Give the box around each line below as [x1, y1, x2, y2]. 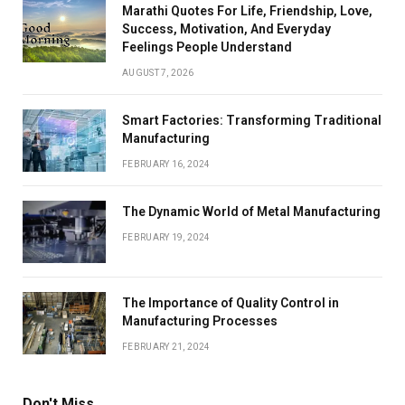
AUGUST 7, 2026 [122, 68, 194, 79]
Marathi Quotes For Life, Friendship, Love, [122, 4, 372, 19]
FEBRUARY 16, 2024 [122, 159, 211, 170]
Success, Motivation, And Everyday [122, 22, 331, 37]
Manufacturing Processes [122, 314, 278, 329]
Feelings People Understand [122, 40, 292, 55]
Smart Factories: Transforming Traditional [122, 113, 381, 128]
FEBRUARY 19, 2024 [122, 232, 211, 243]
